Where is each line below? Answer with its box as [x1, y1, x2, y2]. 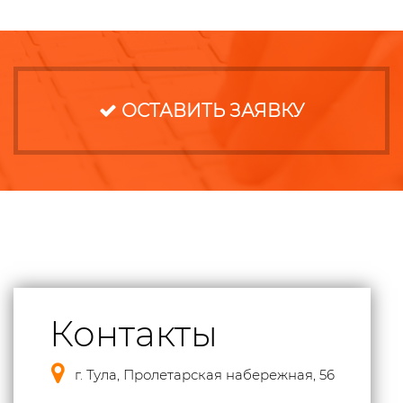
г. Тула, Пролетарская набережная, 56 [75, 366, 335, 384]
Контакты [49, 312, 218, 356]
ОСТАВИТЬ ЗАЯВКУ [117, 100, 304, 122]
